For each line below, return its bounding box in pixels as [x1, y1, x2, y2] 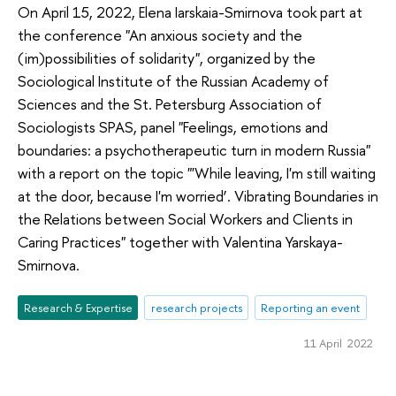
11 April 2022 [303, 334, 373, 351]
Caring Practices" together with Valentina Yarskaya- [18, 231, 343, 252]
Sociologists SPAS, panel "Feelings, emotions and [18, 116, 328, 137]
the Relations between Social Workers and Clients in [18, 208, 353, 229]
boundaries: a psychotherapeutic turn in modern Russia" [18, 139, 370, 160]
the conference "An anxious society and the [18, 24, 302, 45]
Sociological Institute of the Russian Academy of [18, 70, 329, 91]
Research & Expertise [23, 300, 133, 316]
